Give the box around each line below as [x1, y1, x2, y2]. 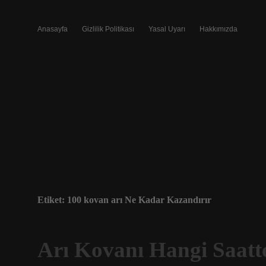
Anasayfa [37, 25, 68, 33]
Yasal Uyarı [148, 25, 185, 33]
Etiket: [37, 195, 67, 205]
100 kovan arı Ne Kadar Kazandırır [67, 195, 211, 205]
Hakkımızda [199, 25, 237, 33]
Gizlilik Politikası [82, 25, 134, 33]
